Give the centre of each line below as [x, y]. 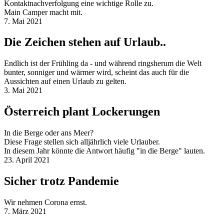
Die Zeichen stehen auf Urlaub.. [85, 42]
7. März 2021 [25, 211]
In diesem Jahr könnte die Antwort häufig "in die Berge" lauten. [104, 151]
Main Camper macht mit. [43, 12]
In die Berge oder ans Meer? [49, 133]
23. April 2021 [27, 160]
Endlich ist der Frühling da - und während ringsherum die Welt [103, 63]
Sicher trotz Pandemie [61, 181]
